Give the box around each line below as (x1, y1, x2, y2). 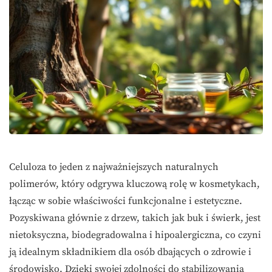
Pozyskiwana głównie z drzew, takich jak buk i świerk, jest (9, 212, 260, 225)
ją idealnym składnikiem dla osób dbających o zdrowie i (9, 246, 251, 259)
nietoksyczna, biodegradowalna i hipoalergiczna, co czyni (9, 229, 261, 242)
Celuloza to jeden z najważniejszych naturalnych (9, 161, 219, 174)
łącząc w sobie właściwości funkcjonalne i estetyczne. (9, 195, 242, 208)
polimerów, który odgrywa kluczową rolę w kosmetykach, (9, 178, 260, 191)
